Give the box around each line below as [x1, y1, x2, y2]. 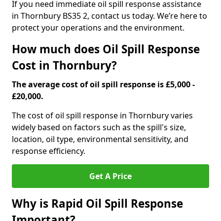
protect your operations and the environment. [12, 22, 184, 33]
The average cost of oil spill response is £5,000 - [12, 79, 195, 90]
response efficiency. [12, 146, 85, 156]
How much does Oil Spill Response [12, 41, 200, 57]
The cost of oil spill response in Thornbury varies [12, 110, 193, 121]
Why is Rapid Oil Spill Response [12, 196, 183, 211]
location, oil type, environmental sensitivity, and [12, 134, 188, 145]
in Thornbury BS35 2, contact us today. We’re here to [12, 10, 207, 21]
